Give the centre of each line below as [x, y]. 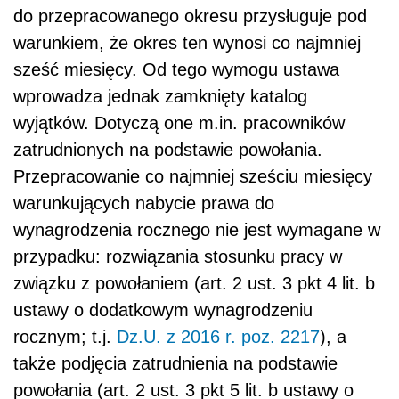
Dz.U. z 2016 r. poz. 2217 [218, 336]
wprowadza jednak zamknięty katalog [160, 96]
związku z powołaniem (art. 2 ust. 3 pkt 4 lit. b [194, 283]
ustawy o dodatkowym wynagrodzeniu [163, 309]
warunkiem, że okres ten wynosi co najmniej [187, 42]
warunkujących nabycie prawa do [144, 203]
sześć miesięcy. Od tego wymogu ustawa [176, 69]
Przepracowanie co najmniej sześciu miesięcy [193, 176]
